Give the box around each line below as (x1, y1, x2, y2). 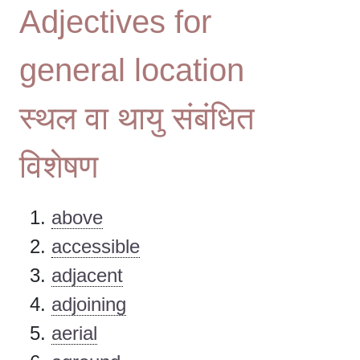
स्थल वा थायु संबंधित (19, 100, 255, 137)
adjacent (51, 264, 123, 287)
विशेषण (19, 149, 98, 185)
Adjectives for (19, 4, 211, 40)
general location (19, 52, 244, 88)
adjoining (51, 293, 126, 316)
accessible (51, 235, 140, 258)
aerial (51, 322, 97, 345)
